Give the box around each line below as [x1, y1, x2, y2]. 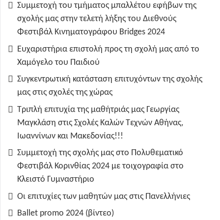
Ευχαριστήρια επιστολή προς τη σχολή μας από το [17, 44, 199, 54]
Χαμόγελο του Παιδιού [17, 57, 100, 67]
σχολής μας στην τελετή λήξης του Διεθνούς [17, 14, 176, 24]
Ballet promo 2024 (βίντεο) [17, 209, 114, 219]
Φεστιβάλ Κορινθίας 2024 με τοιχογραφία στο [17, 162, 184, 171]
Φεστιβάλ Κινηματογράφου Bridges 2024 [17, 27, 165, 37]
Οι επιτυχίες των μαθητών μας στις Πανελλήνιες [17, 192, 190, 201]
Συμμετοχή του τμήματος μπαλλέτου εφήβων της [17, 1, 196, 11]
